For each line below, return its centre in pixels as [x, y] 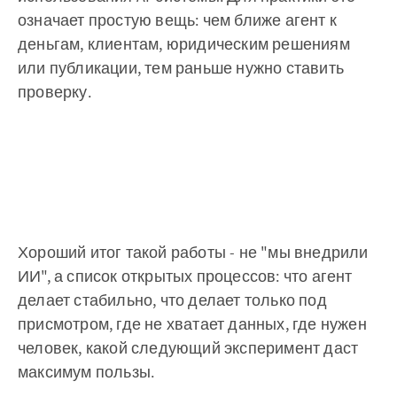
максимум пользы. [86, 372]
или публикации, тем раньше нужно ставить [181, 68]
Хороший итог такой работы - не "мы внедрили [193, 253]
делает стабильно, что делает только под [172, 300]
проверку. [54, 92]
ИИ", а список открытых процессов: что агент [185, 276]
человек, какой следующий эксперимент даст [188, 348]
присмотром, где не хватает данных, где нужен [192, 324]
